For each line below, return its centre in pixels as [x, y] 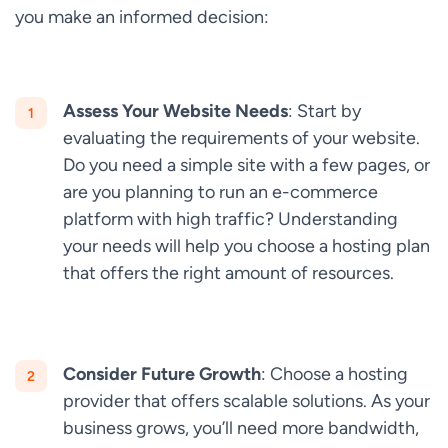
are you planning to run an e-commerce [220, 191]
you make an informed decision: [142, 16]
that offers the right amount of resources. [228, 272]
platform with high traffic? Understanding [230, 218]
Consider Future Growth [162, 373]
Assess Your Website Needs [175, 110]
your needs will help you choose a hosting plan [246, 245]
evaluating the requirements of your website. [241, 137]
